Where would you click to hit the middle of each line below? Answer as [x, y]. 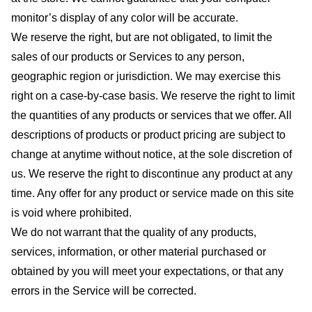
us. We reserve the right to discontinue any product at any [152, 173]
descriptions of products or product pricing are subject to [148, 134]
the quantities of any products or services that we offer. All [151, 115]
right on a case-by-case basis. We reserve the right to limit [153, 95]
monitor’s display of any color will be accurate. [125, 17]
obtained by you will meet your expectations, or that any [147, 271]
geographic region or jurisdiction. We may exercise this [146, 76]
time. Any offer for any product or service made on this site [153, 193]
